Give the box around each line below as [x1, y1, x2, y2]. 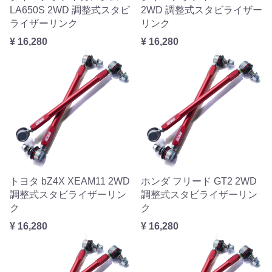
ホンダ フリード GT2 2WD [141, 176, 257, 186]
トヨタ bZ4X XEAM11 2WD [10, 176, 130, 186]
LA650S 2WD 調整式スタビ [10, 5, 130, 15]
